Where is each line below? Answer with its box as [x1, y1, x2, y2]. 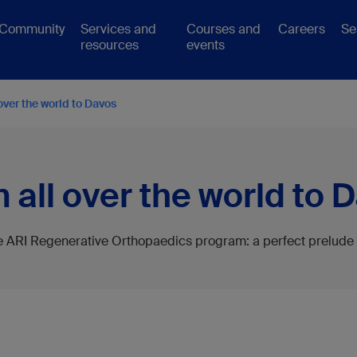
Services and [80, 21, 157, 37]
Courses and [186, 21, 261, 37]
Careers [278, 21, 326, 37]
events [186, 37, 226, 53]
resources [80, 37, 139, 53]
